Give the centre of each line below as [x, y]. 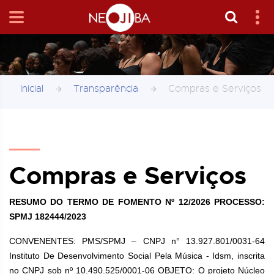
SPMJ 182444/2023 [48, 217]
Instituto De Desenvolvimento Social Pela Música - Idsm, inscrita [137, 256]
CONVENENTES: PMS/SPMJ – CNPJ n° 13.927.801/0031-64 [137, 241]
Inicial [32, 89]
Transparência [106, 89]
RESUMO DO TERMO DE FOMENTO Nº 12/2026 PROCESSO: [137, 202]
